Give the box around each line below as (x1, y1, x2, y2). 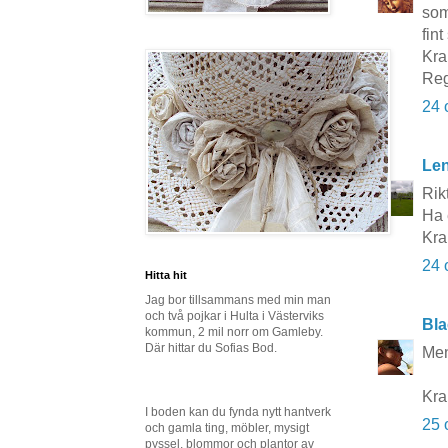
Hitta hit (145, 269, 187, 281)
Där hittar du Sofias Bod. (145, 341, 277, 355)
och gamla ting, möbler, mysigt (145, 421, 309, 435)
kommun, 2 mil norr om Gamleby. (145, 325, 323, 339)
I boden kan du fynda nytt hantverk (145, 405, 331, 419)
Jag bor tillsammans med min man (145, 293, 331, 307)
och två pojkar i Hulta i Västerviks (145, 309, 324, 323)
